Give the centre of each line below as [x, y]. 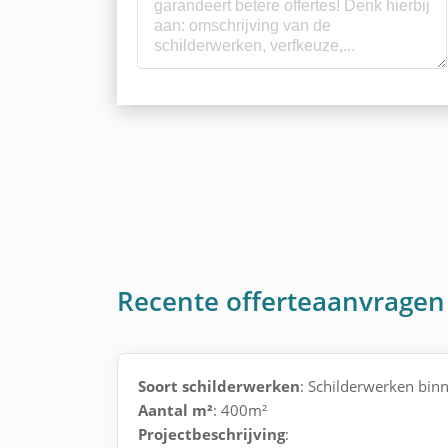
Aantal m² [175, 410]
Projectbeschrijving [211, 434]
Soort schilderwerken [219, 386]
